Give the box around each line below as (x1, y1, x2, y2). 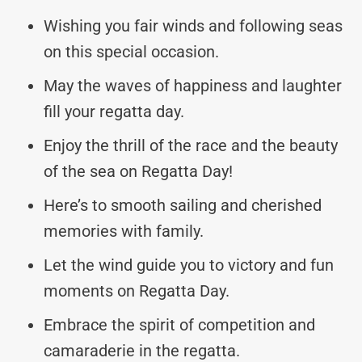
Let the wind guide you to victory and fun (44, 255, 334, 275)
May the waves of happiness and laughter (44, 75, 342, 95)
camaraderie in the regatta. (44, 340, 240, 360)
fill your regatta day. (44, 101, 184, 121)
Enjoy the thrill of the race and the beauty (44, 135, 338, 155)
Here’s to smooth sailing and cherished (44, 195, 322, 215)
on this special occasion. (44, 41, 219, 61)
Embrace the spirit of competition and (44, 314, 315, 335)
